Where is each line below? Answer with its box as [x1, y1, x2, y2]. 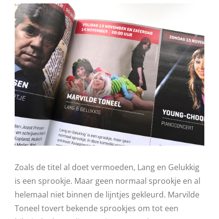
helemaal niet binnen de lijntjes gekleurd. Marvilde [15, 189, 199, 200]
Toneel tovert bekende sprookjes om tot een [15, 203, 178, 214]
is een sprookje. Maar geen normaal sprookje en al [15, 175, 200, 186]
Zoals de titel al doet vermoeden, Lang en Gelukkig [15, 162, 199, 173]
